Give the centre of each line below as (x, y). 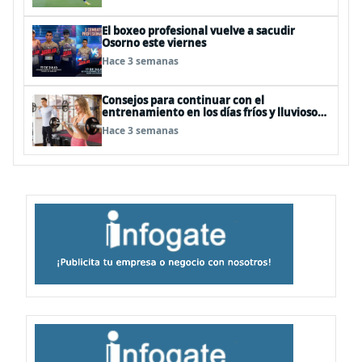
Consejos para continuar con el (183, 100)
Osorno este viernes (154, 43)
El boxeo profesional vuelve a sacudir (198, 31)
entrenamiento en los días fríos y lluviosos (212, 112)
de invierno (132, 124)
